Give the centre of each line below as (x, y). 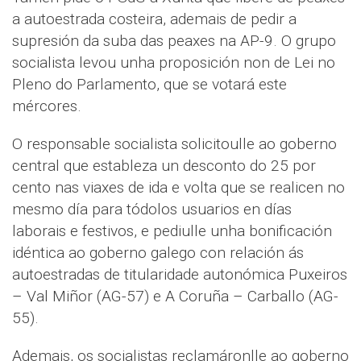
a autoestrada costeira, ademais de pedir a (154, 19)
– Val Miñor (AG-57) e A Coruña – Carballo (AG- (175, 296)
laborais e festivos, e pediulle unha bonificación (172, 230)
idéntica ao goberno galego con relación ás (158, 252)
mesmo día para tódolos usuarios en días (152, 209)
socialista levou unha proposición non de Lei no (174, 62)
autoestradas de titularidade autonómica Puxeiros (180, 274)
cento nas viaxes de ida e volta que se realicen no (178, 187)
